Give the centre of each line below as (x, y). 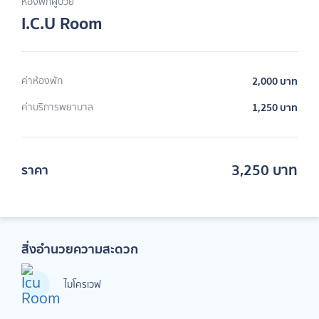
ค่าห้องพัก (42, 81)
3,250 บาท (265, 170)
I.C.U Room (62, 23)
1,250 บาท (275, 108)
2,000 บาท (275, 81)
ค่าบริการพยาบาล (57, 107)
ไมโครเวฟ (83, 284)
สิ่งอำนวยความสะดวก (80, 249)
